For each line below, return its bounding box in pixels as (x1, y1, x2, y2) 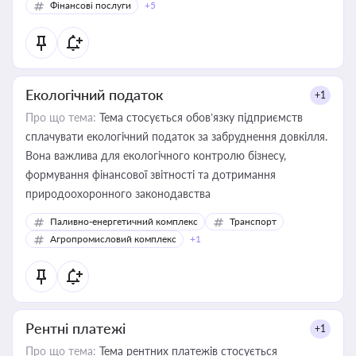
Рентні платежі (25, 319, 126, 337)
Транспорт (230, 215, 277, 227)
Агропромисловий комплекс (50, 233, 176, 245)
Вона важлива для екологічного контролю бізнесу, (25, 149, 286, 162)
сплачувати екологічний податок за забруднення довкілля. (25, 130, 327, 143)
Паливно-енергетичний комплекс (50, 215, 198, 227)
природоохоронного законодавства (25, 187, 211, 200)
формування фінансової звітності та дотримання (25, 168, 276, 181)
